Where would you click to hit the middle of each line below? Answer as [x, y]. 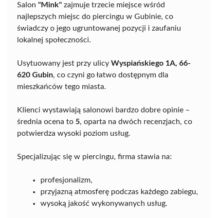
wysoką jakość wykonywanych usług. [104, 203]
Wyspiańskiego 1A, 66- [151, 63]
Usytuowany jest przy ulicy [64, 63]
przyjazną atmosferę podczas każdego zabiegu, [119, 191]
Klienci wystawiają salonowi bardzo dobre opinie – [103, 110]
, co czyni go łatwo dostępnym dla [111, 75]
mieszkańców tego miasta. [62, 86]
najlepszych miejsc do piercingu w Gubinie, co [95, 16]
